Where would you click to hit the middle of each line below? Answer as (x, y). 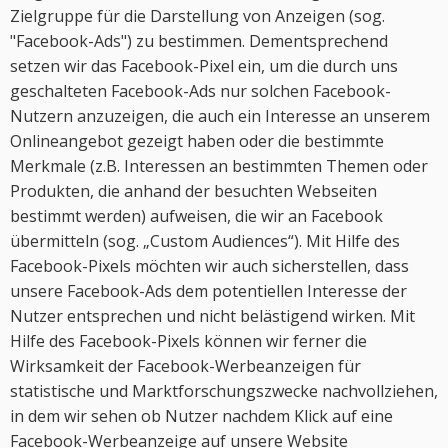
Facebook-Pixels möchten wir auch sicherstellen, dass (209, 266)
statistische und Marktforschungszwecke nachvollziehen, (224, 391)
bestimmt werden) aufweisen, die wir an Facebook (196, 216)
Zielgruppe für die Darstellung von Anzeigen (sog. (197, 16)
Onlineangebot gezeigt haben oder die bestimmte (197, 141)
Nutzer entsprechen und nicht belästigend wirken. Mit (212, 316)
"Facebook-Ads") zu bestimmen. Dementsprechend (199, 41)
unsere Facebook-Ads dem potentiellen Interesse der (208, 291)
